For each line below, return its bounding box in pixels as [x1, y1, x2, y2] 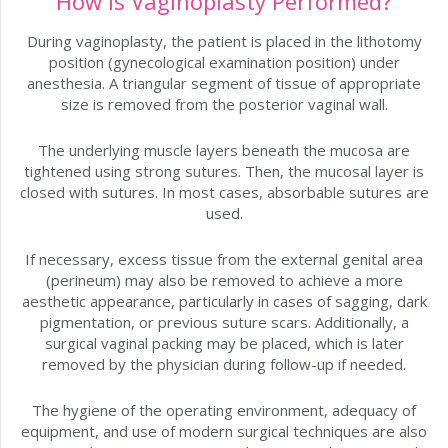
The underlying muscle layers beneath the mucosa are [38, 140, 410, 161]
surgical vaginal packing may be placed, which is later [44, 333, 404, 354]
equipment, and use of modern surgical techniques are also [21, 421, 427, 442]
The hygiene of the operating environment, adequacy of [32, 400, 416, 421]
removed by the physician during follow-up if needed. [42, 354, 406, 375]
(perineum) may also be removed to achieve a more [45, 270, 403, 291]
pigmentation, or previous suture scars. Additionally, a [39, 312, 409, 333]
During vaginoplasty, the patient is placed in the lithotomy [26, 31, 422, 52]
